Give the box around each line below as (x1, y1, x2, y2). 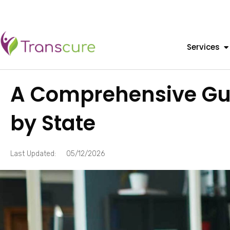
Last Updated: (10, 149, 56, 158)
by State (10, 109, 95, 138)
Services (187, 42, 220, 52)
